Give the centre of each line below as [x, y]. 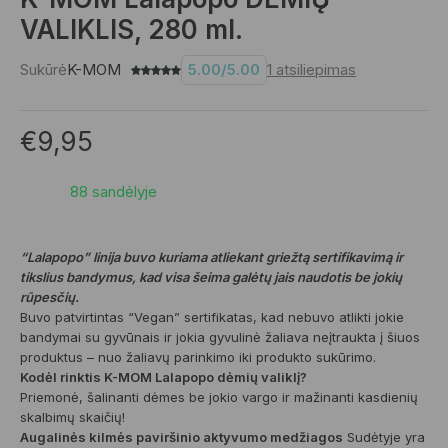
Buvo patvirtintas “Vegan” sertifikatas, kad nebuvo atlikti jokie [212, 317]
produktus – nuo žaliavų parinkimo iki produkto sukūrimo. [198, 357]
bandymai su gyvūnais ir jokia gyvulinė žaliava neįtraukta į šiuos [220, 337]
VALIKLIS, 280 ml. [131, 29]
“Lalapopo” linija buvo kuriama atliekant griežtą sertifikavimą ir [211, 257]
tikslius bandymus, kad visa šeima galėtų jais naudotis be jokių [211, 277]
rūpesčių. [51, 297]
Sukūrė [43, 69]
